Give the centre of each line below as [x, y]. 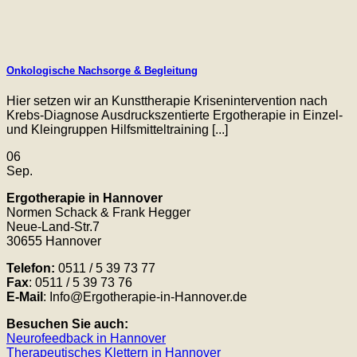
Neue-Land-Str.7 [53, 227]
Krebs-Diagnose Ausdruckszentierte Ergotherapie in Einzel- [175, 116]
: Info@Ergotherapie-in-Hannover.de [145, 297]
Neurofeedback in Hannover [86, 339]
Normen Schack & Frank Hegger [98, 213]
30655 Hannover [54, 241]
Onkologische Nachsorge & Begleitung [102, 71]
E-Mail [25, 297]
